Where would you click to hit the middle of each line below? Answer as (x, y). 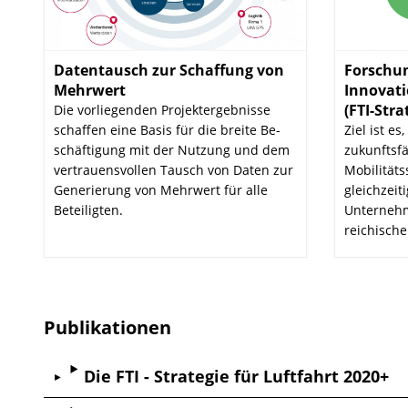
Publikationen (107, 327)
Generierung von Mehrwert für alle (160, 189)
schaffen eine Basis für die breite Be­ (167, 129)
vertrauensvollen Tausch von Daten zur (173, 169)
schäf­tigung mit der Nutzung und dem (171, 149)
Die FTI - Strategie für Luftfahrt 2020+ (237, 376)
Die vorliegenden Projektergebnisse (162, 109)
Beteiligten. (88, 209)
